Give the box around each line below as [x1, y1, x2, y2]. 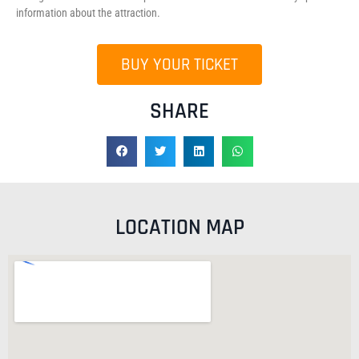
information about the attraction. [16, 6, 160, 19]
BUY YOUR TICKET [121, 54, 238, 75]
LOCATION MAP [115, 214, 244, 242]
